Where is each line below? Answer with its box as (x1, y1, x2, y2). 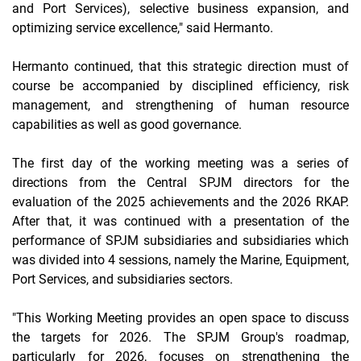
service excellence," (76, 20, 183, 36)
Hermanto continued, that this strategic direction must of (12, 59, 349, 75)
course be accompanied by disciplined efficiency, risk (12, 78, 349, 94)
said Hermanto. (183, 20, 273, 36)
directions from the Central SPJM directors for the (12, 175, 349, 191)
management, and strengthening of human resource (12, 98, 349, 114)
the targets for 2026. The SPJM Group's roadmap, (12, 330, 349, 346)
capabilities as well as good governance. (12, 117, 242, 133)
